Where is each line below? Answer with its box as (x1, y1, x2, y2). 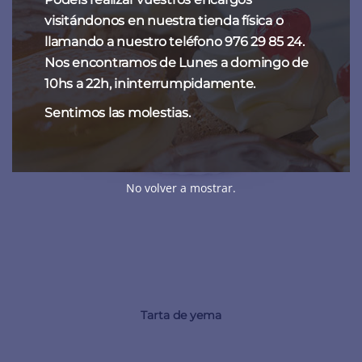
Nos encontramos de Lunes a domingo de (44, 55, 309, 70)
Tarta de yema (141, 307, 221, 322)
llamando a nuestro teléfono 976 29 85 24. (44, 34, 305, 49)
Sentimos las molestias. (44, 105, 191, 120)
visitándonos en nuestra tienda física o (44, 13, 284, 28)
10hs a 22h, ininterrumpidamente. (44, 76, 255, 91)
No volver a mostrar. (126, 180, 236, 196)
